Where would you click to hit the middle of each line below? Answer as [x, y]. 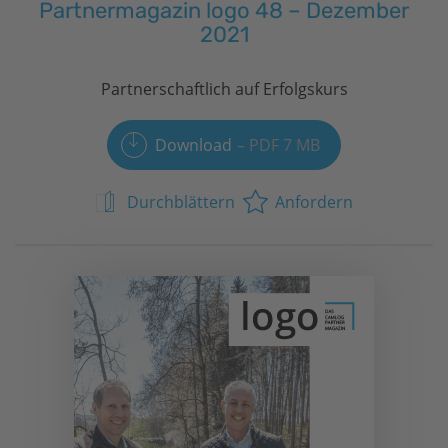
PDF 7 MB [285, 144]
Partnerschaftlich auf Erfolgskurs [224, 88]
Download [193, 144]
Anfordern [314, 201]
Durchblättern [181, 201]
